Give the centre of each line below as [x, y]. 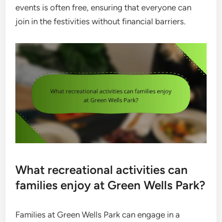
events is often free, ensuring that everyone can [104, 7]
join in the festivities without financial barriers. [101, 21]
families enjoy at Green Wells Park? [111, 185]
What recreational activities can [102, 170]
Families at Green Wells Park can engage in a [98, 215]
